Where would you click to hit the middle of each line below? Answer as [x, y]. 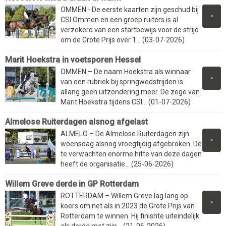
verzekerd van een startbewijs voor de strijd [130, 30]
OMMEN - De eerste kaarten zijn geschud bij [130, 10]
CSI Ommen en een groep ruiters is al [119, 20]
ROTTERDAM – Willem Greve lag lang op [124, 196]
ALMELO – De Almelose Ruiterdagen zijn [125, 134]
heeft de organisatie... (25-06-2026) [117, 164]
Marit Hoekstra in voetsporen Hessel [73, 60]
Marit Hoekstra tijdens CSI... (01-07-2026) [126, 102]
